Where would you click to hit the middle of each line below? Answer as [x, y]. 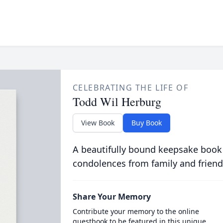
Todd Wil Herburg [117, 102]
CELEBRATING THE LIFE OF [130, 88]
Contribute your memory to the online [136, 211]
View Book [98, 123]
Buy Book [146, 123]
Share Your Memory [111, 197]
